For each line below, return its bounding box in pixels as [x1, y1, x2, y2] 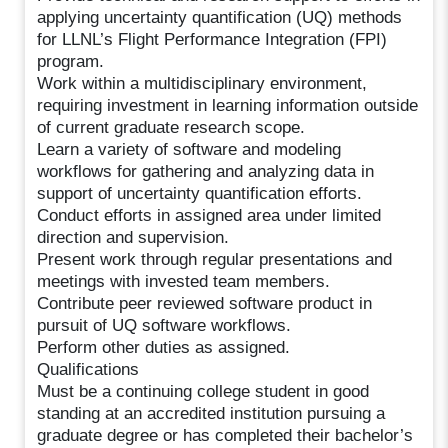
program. [37, 51, 105, 71]
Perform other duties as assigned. [37, 337, 291, 357]
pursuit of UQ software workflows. [37, 315, 292, 335]
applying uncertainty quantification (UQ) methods [37, 7, 403, 27]
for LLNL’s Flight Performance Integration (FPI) [37, 29, 388, 49]
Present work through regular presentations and [37, 249, 393, 269]
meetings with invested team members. [37, 271, 331, 291]
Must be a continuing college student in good [37, 381, 370, 401]
